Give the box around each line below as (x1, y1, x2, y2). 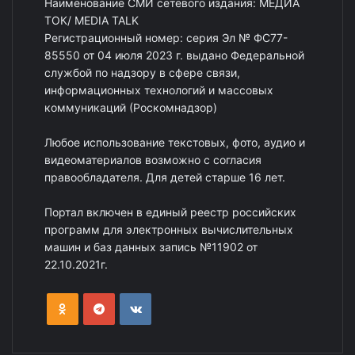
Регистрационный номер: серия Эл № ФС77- (44, 30, 288, 44)
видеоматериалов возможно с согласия (44, 152, 261, 166)
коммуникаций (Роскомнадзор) (44, 100, 217, 114)
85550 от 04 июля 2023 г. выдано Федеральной (44, 48, 304, 62)
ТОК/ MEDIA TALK (44, 13, 139, 27)
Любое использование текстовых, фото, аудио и (44, 135, 305, 149)
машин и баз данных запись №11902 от (44, 239, 258, 254)
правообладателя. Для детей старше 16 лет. (44, 170, 285, 184)
